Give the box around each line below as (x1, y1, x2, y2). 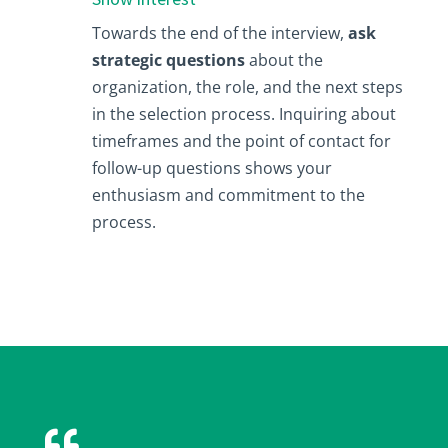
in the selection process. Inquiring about (91, 102, 396, 125)
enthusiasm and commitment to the (91, 183, 365, 206)
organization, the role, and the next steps (91, 75, 403, 98)
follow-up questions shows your (91, 156, 332, 179)
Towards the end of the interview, (91, 21, 344, 44)
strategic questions (91, 48, 245, 71)
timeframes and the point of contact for (91, 129, 391, 152)
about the (244, 48, 323, 71)
